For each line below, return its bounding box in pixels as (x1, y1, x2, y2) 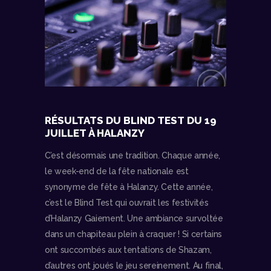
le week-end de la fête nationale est (45, 166, 189, 176)
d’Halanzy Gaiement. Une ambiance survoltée (45, 213, 223, 223)
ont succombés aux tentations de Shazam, (45, 244, 212, 255)
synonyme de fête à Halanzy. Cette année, (45, 181, 213, 192)
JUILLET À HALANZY (45, 126, 145, 139)
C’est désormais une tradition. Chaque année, (45, 150, 221, 160)
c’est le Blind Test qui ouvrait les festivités (45, 197, 209, 207)
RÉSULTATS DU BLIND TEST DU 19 (45, 114, 217, 126)
